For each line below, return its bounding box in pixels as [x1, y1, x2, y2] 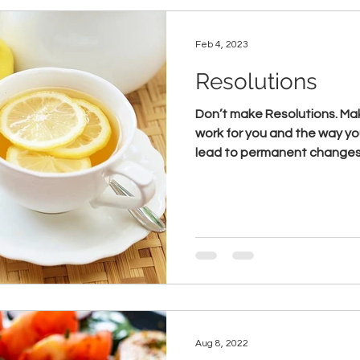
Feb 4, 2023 [195, 39, 248, 50]
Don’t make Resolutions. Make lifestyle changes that [195, 108, 340, 121]
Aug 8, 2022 [195, 338, 248, 349]
